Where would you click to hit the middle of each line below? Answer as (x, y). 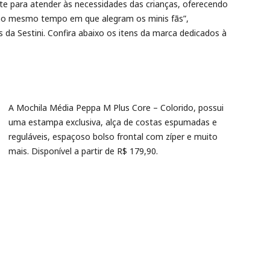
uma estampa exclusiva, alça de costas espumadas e (113, 122)
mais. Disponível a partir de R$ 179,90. (83, 151)
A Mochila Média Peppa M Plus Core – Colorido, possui (116, 108)
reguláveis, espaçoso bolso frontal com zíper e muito (113, 137)
